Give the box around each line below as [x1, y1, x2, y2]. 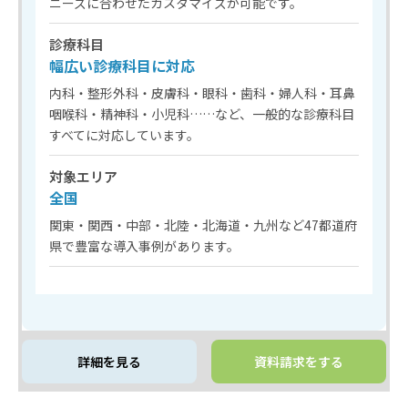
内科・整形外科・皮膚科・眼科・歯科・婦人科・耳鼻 [49, 83, 355, 102]
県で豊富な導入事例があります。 [49, 236, 240, 255]
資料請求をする [254, 352, 343, 371]
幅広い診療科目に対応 [49, 54, 195, 76]
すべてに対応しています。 [49, 125, 199, 144]
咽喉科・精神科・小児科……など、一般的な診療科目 [49, 104, 354, 123]
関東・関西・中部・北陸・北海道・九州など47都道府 [49, 215, 357, 234]
